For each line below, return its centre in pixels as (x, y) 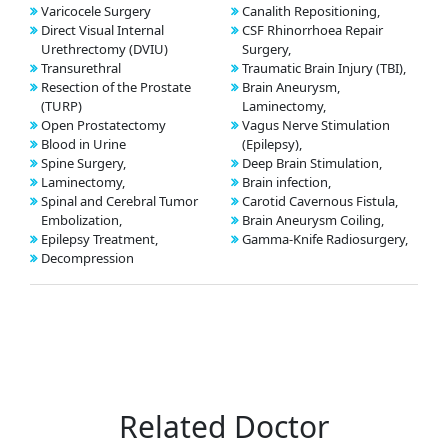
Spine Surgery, (83, 162)
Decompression (87, 257)
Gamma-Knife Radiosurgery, (324, 238)
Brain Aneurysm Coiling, (312, 219)
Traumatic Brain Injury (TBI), (323, 67)
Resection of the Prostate (116, 86)
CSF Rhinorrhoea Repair (312, 29)
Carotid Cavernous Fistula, (319, 200)
